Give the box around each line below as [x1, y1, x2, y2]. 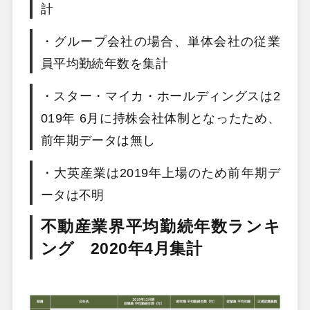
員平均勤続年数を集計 [40, 56, 169, 71]
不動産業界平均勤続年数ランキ [40, 217, 281, 235]
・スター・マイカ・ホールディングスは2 [40, 89, 281, 103]
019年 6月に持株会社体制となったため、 [40, 111, 281, 125]
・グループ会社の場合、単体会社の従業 [40, 34, 281, 48]
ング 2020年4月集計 [40, 239, 203, 257]
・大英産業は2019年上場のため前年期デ [40, 165, 281, 180]
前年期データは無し [40, 133, 156, 147]
